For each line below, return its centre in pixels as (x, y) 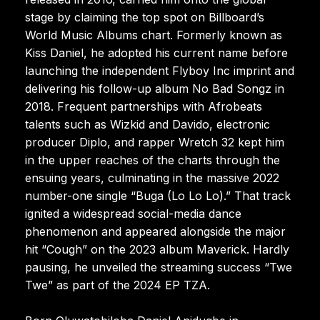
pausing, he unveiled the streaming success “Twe (159, 267)
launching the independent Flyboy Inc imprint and (160, 70)
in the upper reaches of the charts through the (152, 160)
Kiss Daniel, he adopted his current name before (156, 52)
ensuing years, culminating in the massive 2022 (152, 177)
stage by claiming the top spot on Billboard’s (145, 17)
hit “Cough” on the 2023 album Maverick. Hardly (157, 249)
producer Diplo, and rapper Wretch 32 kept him (155, 142)
